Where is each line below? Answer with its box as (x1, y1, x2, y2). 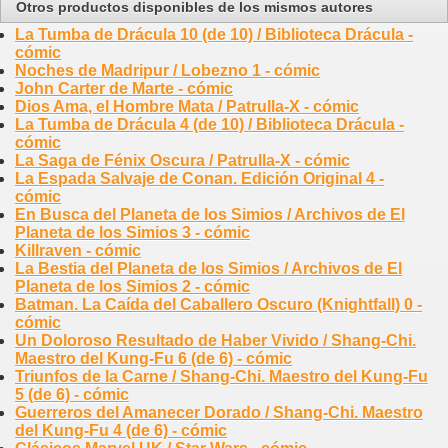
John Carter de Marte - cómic (15, 80, 233, 98)
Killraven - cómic (15, 242, 141, 260)
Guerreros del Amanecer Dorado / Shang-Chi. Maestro (15, 404, 423, 422)
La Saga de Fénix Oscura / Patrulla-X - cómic (15, 152, 350, 170)
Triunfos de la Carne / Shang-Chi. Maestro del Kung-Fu (15, 368, 428, 386)
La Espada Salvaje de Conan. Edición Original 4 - (15, 170, 384, 188)
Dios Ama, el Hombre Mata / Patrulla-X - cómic (15, 98, 359, 116)
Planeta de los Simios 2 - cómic (15, 278, 250, 296)
